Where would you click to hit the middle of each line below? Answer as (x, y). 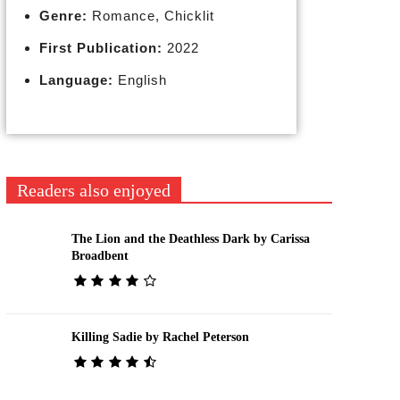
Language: (76, 80)
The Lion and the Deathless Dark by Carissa (190, 238)
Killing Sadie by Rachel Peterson (160, 337)
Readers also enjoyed (93, 190)
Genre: (63, 16)
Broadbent (100, 255)
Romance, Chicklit (150, 16)
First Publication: (100, 48)
